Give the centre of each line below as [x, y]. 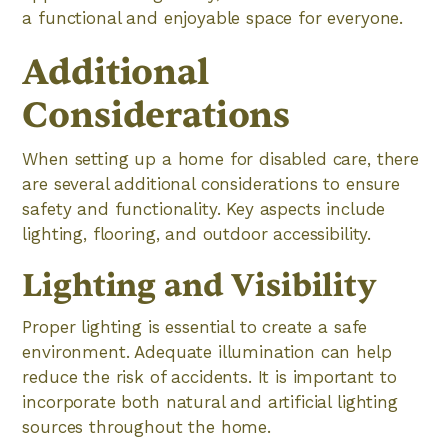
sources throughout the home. [146, 427]
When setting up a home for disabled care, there [220, 159]
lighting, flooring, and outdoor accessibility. [197, 234]
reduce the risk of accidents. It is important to [209, 377]
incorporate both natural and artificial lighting [210, 402]
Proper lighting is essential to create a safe [195, 327]
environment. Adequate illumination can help [207, 352]
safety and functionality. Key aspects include [204, 209]
